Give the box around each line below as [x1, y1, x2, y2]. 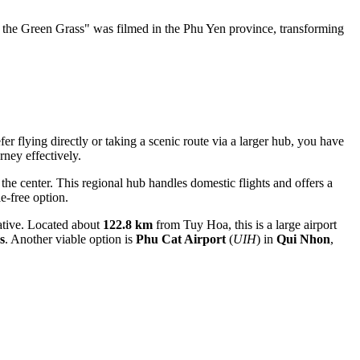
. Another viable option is [5, 232, 136, 247]
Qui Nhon [276, 232, 330, 247]
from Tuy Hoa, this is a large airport [153, 218, 337, 232]
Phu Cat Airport [136, 232, 226, 247]
